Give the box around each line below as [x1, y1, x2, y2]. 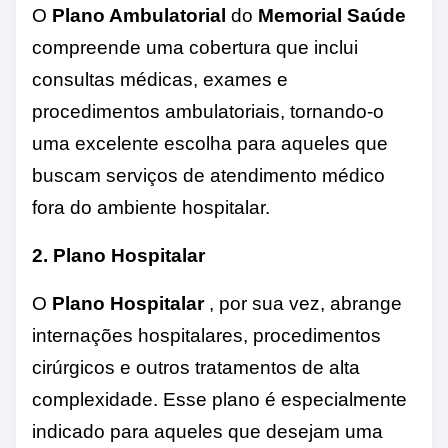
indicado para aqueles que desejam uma [32, 421, 383, 443]
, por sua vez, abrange [204, 293, 402, 315]
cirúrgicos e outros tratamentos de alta [32, 357, 360, 379]
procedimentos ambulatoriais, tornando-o [32, 101, 384, 123]
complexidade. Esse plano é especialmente [32, 389, 407, 411]
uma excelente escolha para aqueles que [32, 133, 388, 155]
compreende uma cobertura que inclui [32, 37, 358, 59]
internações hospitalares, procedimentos [32, 325, 381, 347]
